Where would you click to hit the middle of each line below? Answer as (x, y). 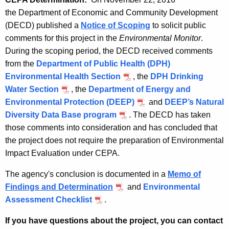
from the (21, 64)
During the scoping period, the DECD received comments (109, 51)
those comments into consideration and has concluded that (111, 128)
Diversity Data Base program (61, 115)
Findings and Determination (59, 187)
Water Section (32, 89)
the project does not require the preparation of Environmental (114, 141)
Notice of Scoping (116, 26)
